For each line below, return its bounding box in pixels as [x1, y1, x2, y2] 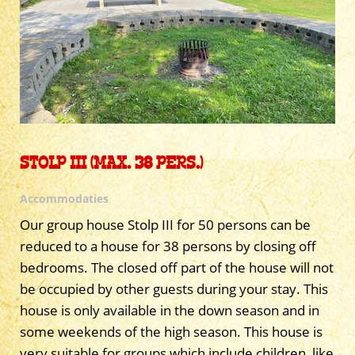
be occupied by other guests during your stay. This [20, 279, 328, 298]
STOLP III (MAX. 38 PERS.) [20, 152, 203, 174]
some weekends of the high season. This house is [20, 322, 323, 341]
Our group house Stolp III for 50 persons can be [20, 215, 311, 234]
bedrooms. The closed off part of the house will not [20, 258, 334, 277]
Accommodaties [20, 190, 109, 206]
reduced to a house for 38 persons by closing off [20, 236, 316, 255]
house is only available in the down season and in [20, 300, 319, 319]
